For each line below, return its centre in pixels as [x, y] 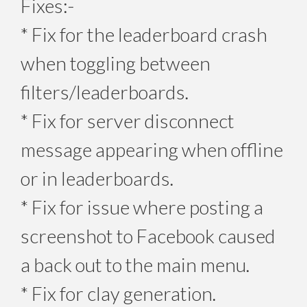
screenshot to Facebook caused [148, 235]
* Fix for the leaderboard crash [144, 34]
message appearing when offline [152, 149]
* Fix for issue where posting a [142, 207]
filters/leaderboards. [105, 91]
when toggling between [115, 63]
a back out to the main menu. [135, 264]
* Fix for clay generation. [118, 293]
